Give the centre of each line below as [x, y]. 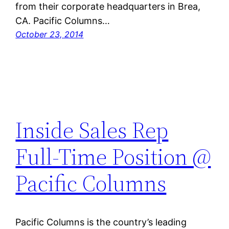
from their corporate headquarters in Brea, [108, 7]
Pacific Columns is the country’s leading [101, 222]
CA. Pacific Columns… [63, 21]
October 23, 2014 [50, 35]
